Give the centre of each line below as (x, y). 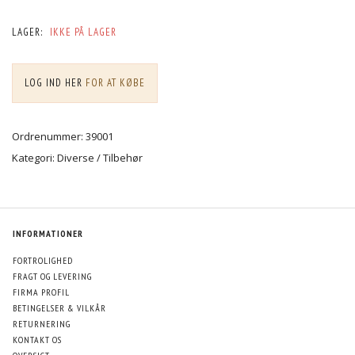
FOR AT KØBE (114, 82)
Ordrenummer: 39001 (63, 136)
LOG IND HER (53, 82)
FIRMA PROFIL (41, 292)
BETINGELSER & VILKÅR (59, 307)
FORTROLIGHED (43, 260)
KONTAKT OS (37, 339)
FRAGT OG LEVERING (52, 276)
